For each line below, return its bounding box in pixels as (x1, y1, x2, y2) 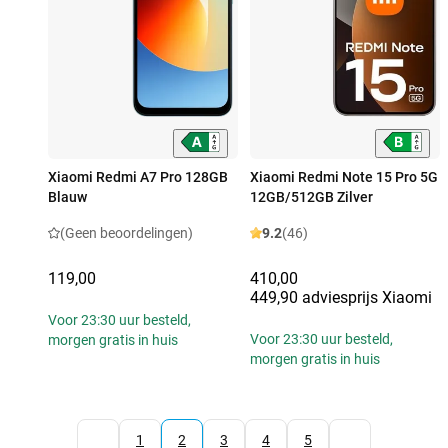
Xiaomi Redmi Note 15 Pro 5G (250, 169, 438, 185)
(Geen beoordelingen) (60, 225, 193, 241)
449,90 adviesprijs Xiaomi (250, 288, 432, 307)
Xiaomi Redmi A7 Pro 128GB (48, 169, 228, 185)
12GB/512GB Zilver (250, 189, 373, 205)
